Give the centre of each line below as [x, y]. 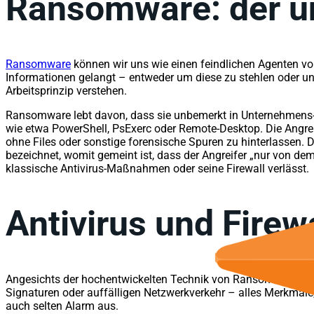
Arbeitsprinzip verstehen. [66, 90]
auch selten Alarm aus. [63, 306]
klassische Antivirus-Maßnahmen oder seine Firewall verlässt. [157, 168]
